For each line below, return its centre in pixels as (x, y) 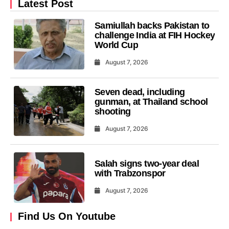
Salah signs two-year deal (146, 164)
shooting (112, 112)
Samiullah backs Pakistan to (152, 25)
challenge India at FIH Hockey (155, 35)
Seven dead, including (140, 92)
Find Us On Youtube (67, 216)
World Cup (116, 45)
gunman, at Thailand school (151, 102)
